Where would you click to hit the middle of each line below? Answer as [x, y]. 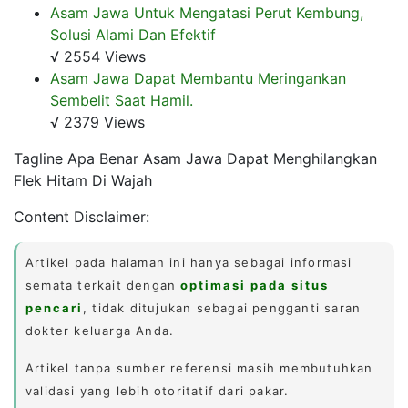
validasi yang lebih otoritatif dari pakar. [158, 390]
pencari [54, 307]
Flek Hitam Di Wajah [83, 180]
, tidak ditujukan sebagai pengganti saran [222, 307]
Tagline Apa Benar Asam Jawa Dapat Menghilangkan [195, 158]
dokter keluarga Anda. [100, 330]
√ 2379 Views [97, 122]
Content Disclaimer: [82, 216]
